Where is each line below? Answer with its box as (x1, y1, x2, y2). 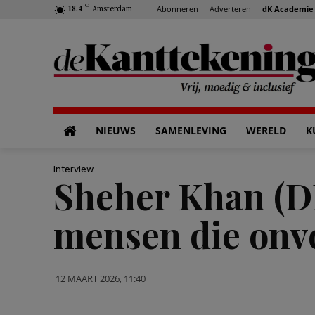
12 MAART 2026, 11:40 (56, 271, 146, 285)
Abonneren (157, 3, 198, 14)
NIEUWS (96, 124, 136, 137)
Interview (53, 163, 94, 174)
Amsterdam (92, 4, 132, 14)
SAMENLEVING (155, 124, 226, 137)
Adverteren (210, 3, 251, 14)
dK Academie (262, 3, 314, 14)
